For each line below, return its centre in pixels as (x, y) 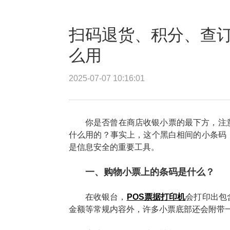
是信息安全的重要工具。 (114, 147)
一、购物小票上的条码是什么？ (150, 172)
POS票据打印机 (156, 197)
